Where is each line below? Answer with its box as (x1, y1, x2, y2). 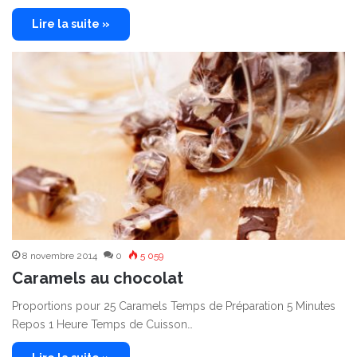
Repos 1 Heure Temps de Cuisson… (12, 318, 193, 331)
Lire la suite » (32, 18, 110, 31)
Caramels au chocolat (12, 269, 183, 288)
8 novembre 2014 (22, 250, 97, 262)
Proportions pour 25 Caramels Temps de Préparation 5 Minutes (12, 300, 335, 313)
